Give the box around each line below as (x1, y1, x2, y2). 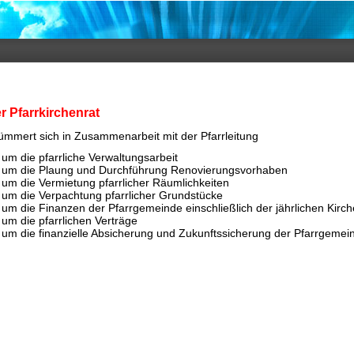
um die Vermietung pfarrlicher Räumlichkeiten (2, 176, 229, 189)
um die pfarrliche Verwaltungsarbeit (2, 151, 178, 164)
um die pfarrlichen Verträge (2, 214, 137, 227)
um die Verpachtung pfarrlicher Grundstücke (2, 189, 223, 201)
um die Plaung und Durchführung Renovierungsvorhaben (2, 164, 288, 176)
